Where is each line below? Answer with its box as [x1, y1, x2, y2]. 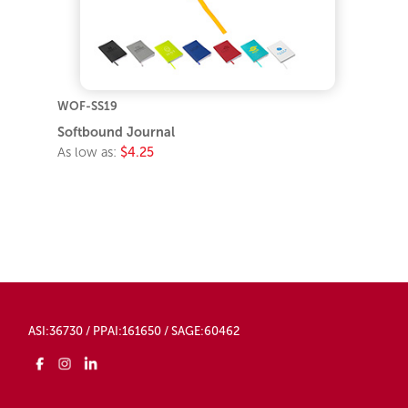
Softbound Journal [57, 125, 176, 140]
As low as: [57, 145, 121, 160]
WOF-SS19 [57, 99, 118, 114]
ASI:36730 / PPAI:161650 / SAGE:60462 [28, 324, 240, 339]
